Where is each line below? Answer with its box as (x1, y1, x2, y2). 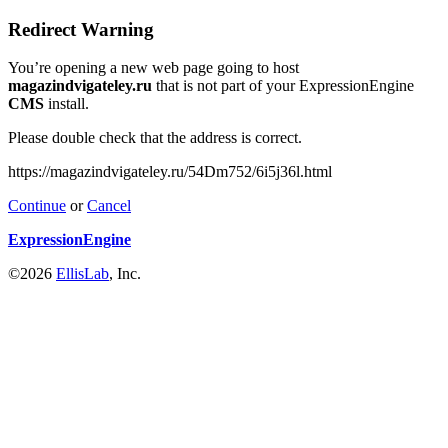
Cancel (87, 197, 131, 215)
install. (44, 95, 89, 113)
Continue (8, 197, 66, 215)
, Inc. (109, 265, 141, 283)
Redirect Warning (8, 18, 154, 40)
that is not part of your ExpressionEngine (152, 77, 414, 95)
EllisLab (56, 265, 109, 283)
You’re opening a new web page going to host (8, 59, 299, 77)
